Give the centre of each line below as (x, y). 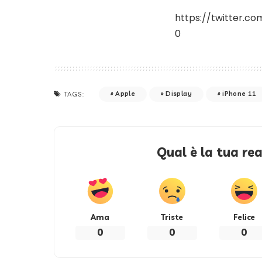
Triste (172, 217)
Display (179, 94)
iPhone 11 (239, 94)
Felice (244, 217)
